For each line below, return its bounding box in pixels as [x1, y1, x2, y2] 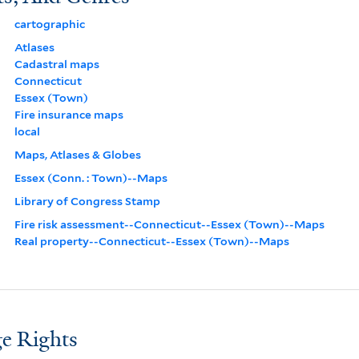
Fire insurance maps [14, 107, 123, 121]
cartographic [14, 17, 85, 30]
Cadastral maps [14, 57, 99, 71]
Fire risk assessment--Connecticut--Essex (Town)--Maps [14, 217, 325, 231]
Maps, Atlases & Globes [14, 147, 141, 161]
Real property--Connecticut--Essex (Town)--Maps [14, 234, 289, 248]
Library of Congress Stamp [14, 194, 160, 208]
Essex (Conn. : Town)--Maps [14, 171, 167, 184]
